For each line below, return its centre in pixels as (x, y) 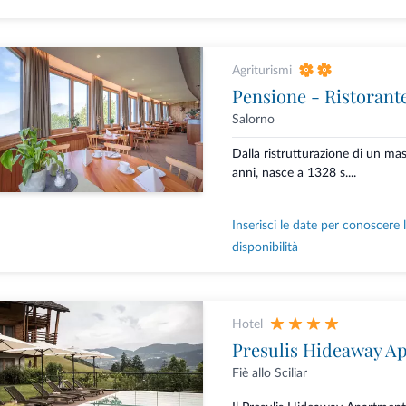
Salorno (253, 120)
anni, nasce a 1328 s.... (294, 174)
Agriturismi (261, 71)
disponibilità (265, 248)
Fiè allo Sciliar (269, 374)
